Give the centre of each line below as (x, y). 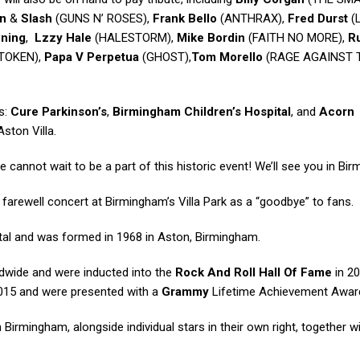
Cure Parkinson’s (59, 112)
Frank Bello (185, 19)
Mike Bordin (211, 38)
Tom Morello (227, 57)
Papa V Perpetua (92, 57)
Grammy (185, 292)
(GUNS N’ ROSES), (102, 19)
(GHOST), (165, 57)
